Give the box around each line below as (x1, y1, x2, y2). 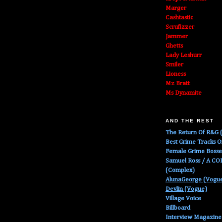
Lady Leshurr (166, 52, 202, 59)
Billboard (166, 205, 190, 212)
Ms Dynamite (166, 90, 202, 97)
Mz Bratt (166, 80, 190, 87)
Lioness (166, 71, 186, 78)
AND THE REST (166, 117, 215, 123)
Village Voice (166, 195, 201, 202)
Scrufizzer (166, 24, 194, 31)
